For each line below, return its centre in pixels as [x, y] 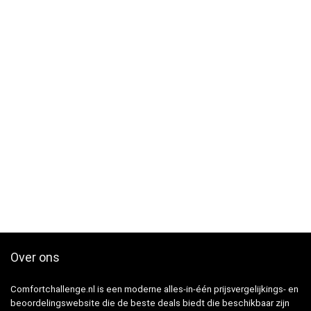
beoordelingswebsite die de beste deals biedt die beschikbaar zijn [150, 303]
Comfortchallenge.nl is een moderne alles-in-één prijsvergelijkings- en [154, 289]
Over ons [35, 258]
